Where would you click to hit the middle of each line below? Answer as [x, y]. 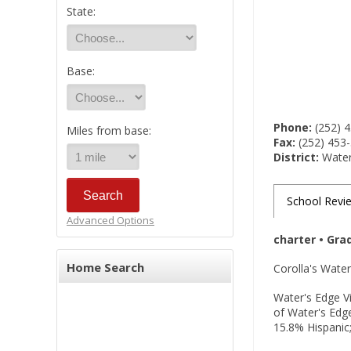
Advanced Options [110, 220]
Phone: [293, 127]
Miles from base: [109, 130]
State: [81, 11]
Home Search [105, 267]
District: [296, 157]
